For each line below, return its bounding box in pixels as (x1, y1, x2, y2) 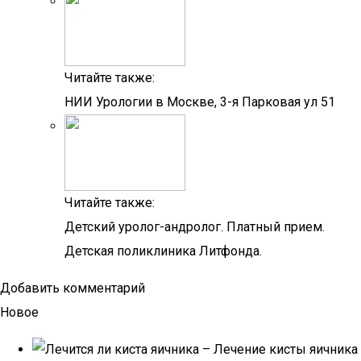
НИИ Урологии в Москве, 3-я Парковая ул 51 (64, 94, 335, 110)
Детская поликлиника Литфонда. (64, 243, 262, 259)
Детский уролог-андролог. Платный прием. (64, 219, 325, 234)
